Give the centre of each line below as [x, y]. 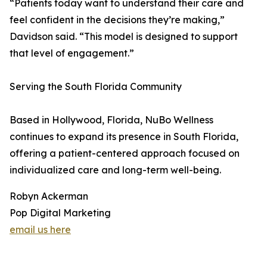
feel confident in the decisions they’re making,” [117, 20]
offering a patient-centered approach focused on [125, 153]
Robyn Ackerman [49, 196]
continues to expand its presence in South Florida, [124, 137]
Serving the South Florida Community [96, 87]
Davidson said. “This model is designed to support [124, 37]
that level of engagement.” [72, 53]
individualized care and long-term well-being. [115, 170]
